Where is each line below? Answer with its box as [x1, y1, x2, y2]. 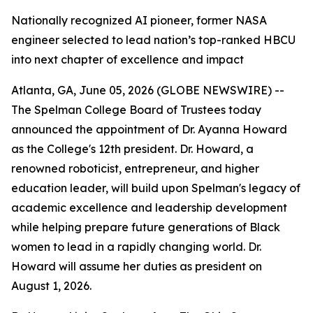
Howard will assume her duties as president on [11, 259, 262, 273]
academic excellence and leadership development [11, 201, 287, 214]
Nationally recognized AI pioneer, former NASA [11, 13, 267, 27]
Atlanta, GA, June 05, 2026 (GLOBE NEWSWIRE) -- [11, 83, 284, 97]
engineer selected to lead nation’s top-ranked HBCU [11, 33, 296, 47]
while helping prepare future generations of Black [11, 220, 280, 234]
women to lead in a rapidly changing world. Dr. [11, 240, 261, 254]
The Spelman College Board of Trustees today [11, 103, 261, 117]
